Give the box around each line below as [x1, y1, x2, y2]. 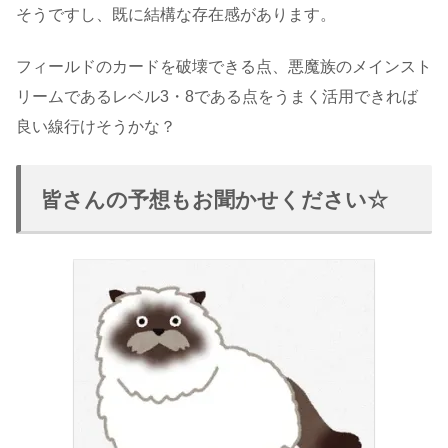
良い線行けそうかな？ [16, 118, 176, 136]
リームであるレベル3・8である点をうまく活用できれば [16, 88, 418, 106]
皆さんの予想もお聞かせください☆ [41, 187, 388, 211]
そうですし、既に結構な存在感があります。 [16, 6, 336, 24]
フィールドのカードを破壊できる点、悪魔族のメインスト [16, 58, 432, 76]
